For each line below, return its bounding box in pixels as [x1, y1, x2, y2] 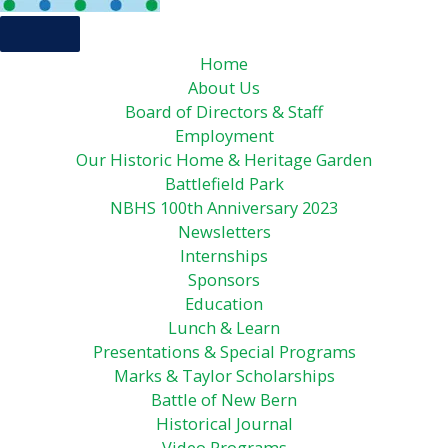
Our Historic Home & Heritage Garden [76, 147, 372, 171]
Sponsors [188, 267, 260, 291]
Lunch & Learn [168, 315, 280, 339]
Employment [174, 123, 274, 147]
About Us [188, 75, 260, 99]
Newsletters [177, 219, 271, 243]
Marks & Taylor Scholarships [113, 363, 335, 387]
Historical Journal [155, 411, 293, 435]
